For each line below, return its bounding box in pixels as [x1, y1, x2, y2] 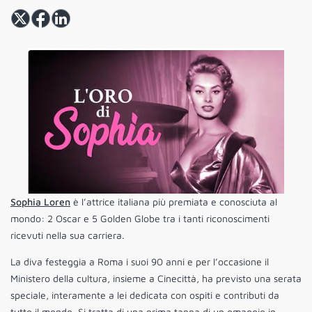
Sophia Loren [10, 196, 70, 208]
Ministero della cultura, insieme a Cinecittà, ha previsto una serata [10, 272, 302, 285]
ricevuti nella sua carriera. [10, 229, 125, 242]
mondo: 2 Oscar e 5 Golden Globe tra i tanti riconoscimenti [10, 212, 270, 225]
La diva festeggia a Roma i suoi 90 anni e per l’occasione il [10, 256, 269, 268]
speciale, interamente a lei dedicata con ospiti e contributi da [10, 289, 279, 302]
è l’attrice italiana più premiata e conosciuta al [70, 196, 277, 208]
